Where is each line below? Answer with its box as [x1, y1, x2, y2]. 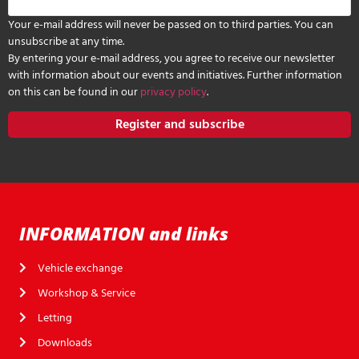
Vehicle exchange [37, 258, 123, 277]
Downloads [37, 333, 92, 352]
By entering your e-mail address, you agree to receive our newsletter [8, 48, 335, 67]
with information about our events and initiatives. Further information [8, 65, 342, 84]
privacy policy [140, 82, 207, 101]
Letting [37, 308, 72, 327]
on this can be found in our [8, 82, 140, 101]
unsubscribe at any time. [8, 31, 124, 50]
